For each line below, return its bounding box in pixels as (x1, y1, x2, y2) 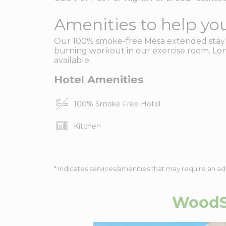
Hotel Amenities (54, 73, 144, 86)
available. (54, 55, 91, 65)
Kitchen (74, 121, 101, 131)
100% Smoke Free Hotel (74, 99, 161, 108)
